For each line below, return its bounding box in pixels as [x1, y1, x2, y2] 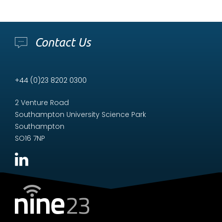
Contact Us [35, 35, 91, 49]
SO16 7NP [15, 133, 45, 143]
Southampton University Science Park [15, 109, 146, 119]
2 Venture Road [15, 97, 69, 108]
